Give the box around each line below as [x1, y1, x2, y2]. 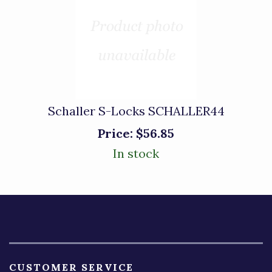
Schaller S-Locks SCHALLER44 [47, 103, 225, 118]
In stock [113, 146, 159, 161]
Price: [98, 126, 133, 141]
